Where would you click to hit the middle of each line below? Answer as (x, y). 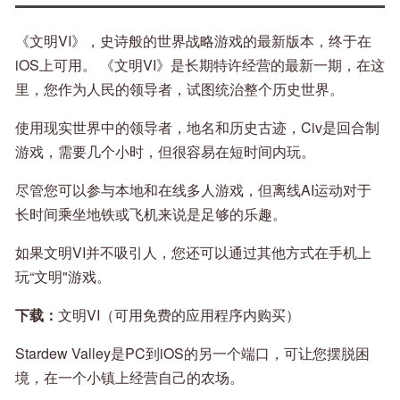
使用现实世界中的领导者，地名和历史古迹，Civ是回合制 (197, 128)
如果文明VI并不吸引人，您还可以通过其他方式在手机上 (193, 253)
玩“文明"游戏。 (63, 277)
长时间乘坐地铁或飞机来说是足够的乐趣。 (151, 214)
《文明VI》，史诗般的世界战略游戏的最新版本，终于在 (193, 41)
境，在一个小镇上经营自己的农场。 (129, 378)
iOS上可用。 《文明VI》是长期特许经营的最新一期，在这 (200, 65)
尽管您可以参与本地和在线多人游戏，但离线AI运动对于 (193, 190)
